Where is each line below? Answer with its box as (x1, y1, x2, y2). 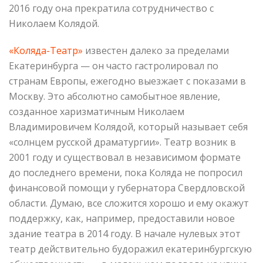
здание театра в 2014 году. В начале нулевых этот (9, 227, 241, 240)
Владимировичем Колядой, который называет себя (9, 120, 248, 133)
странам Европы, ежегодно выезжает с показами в (9, 74, 246, 87)
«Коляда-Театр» (9, 43, 83, 57)
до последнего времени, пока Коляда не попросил (9, 166, 242, 179)
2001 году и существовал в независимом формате (9, 150, 241, 164)
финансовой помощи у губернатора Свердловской (9, 181, 245, 194)
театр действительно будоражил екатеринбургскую (9, 242, 252, 255)
